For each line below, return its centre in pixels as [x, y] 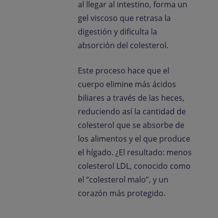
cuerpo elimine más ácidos [127, 84]
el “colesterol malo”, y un [123, 180]
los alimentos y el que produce [134, 139]
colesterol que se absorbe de [131, 125]
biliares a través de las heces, [131, 98]
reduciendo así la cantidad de [132, 111]
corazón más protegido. [122, 193]
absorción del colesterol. [123, 45]
